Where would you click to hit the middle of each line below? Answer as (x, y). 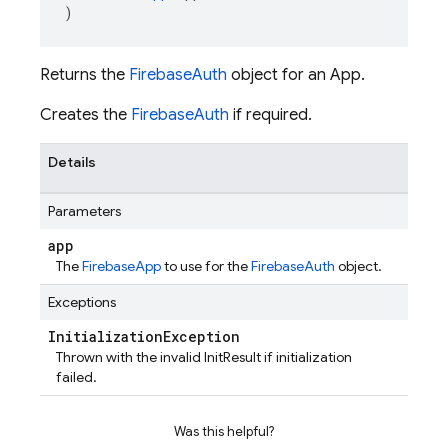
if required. (270, 115)
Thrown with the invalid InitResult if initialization (204, 357)
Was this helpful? (224, 431)
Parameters (84, 211)
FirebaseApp (121, 266)
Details (72, 162)
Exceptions (82, 302)
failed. (76, 377)
